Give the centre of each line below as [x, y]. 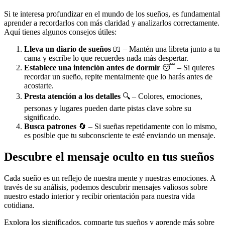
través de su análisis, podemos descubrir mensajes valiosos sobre [106, 187]
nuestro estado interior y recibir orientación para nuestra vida [99, 196]
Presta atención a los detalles [72, 96]
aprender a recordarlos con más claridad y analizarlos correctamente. [112, 23]
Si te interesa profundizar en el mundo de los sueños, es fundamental [112, 14]
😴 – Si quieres [187, 67]
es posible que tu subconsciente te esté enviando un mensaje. [120, 135]
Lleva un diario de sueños [68, 49]
